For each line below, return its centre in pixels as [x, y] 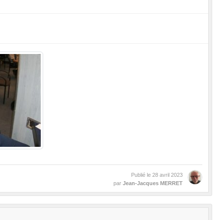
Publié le [142, 175]
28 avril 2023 [167, 175]
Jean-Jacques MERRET [153, 183]
